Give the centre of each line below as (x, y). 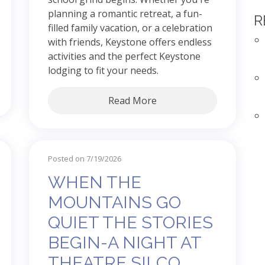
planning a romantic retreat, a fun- (125, 13)
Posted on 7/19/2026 (85, 158)
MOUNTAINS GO (114, 202)
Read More (132, 100)
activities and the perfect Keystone (124, 56)
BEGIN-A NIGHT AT (125, 242)
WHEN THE (95, 182)
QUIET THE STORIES (130, 222)
